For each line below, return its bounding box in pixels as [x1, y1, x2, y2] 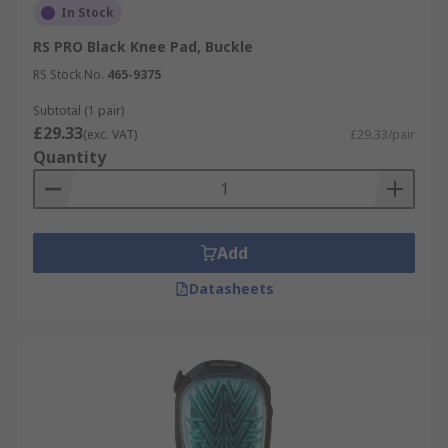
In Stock [61, 4, 114, 21]
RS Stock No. [33, 66, 104, 83]
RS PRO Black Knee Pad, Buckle [33, 37, 253, 56]
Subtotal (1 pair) [33, 102, 124, 119]
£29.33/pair [350, 126, 415, 143]
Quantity [33, 146, 106, 168]
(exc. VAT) [83, 126, 137, 143]
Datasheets [188, 279, 274, 298]
